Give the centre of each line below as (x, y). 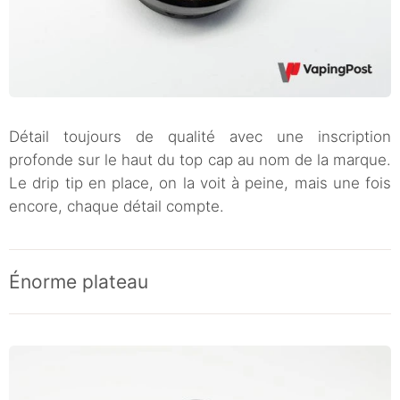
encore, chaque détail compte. (117, 206)
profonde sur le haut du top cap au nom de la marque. (200, 159)
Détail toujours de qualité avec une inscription (200, 136)
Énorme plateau (79, 281)
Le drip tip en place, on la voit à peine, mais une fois (200, 183)
